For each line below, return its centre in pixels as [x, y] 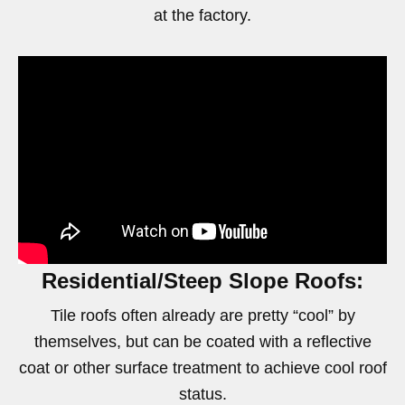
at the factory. [202, 16]
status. [202, 394]
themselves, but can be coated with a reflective [202, 341]
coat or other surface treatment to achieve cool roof [202, 367]
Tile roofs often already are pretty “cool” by [202, 315]
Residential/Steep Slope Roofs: [202, 280]
